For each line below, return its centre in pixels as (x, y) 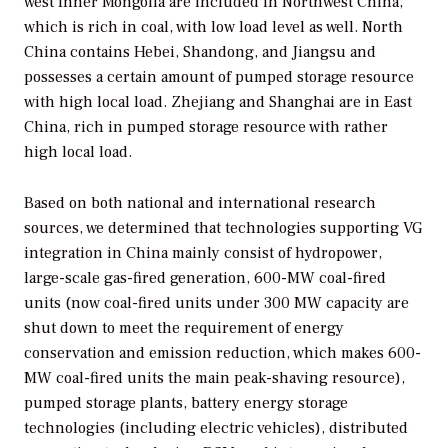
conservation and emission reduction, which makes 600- (222, 352)
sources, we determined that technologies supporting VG (223, 227)
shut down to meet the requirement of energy (184, 327)
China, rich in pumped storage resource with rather (206, 126)
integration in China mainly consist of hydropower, (203, 252)
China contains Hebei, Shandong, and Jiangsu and (200, 51)
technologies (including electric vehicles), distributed (216, 427)
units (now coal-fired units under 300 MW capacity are (216, 302)
